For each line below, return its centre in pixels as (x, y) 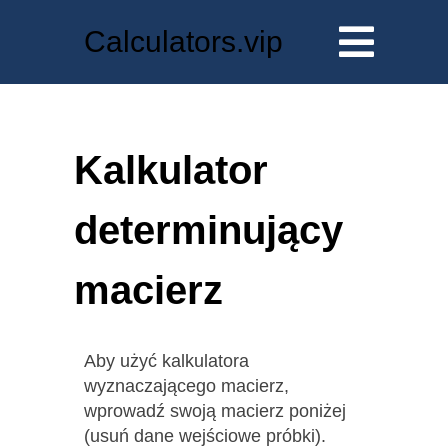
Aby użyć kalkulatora (166, 360)
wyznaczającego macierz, (186, 385)
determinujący (208, 229)
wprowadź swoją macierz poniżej (215, 410)
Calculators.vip (183, 42)
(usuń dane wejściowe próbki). (205, 435)
